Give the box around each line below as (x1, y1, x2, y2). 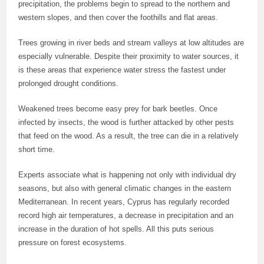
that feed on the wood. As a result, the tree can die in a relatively (18, 131, 239, 140)
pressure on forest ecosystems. (18, 238, 127, 247)
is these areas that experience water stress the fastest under (18, 65, 226, 74)
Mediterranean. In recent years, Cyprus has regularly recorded (18, 197, 230, 206)
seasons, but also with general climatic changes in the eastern (18, 184, 232, 193)
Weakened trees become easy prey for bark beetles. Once (18, 104, 218, 113)
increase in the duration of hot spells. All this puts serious (18, 225, 214, 233)
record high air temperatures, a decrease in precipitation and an (18, 211, 234, 220)
